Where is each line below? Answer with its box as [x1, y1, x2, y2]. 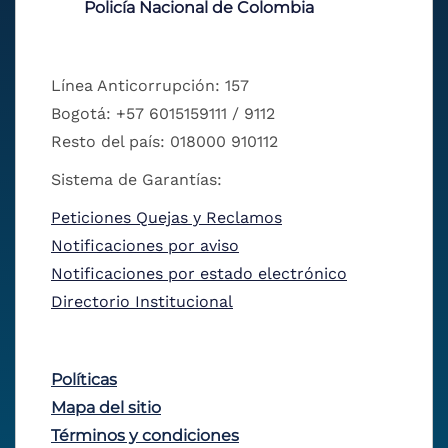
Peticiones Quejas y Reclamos [51, 208, 282, 228]
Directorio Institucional [51, 292, 233, 312]
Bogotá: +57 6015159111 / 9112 [51, 104, 275, 124]
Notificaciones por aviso [51, 236, 239, 256]
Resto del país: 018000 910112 [51, 132, 278, 152]
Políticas [51, 370, 117, 390]
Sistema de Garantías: [51, 170, 222, 190]
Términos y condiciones [51, 426, 239, 446]
